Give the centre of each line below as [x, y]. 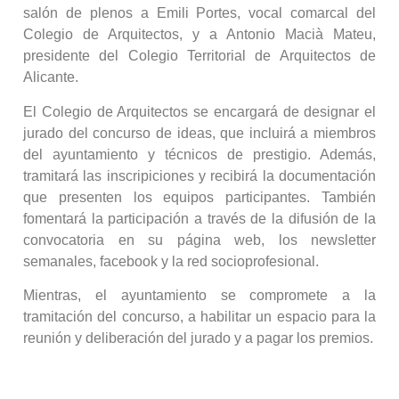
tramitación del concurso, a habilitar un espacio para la [199, 316]
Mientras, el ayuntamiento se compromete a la [199, 295]
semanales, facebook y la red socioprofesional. [171, 261]
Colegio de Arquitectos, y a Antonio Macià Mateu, [199, 35]
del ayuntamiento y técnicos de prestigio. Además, [199, 154]
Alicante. [51, 77]
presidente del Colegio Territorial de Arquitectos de [199, 56]
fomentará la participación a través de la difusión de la [199, 218]
